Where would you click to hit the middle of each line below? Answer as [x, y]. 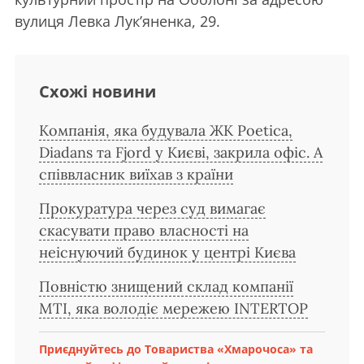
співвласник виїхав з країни [136, 175]
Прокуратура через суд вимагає [152, 209]
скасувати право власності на [144, 231]
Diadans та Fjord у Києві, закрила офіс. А [181, 153]
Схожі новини [97, 92]
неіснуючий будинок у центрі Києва [167, 253]
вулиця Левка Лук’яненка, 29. [117, 22]
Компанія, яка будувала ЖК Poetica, [166, 131]
